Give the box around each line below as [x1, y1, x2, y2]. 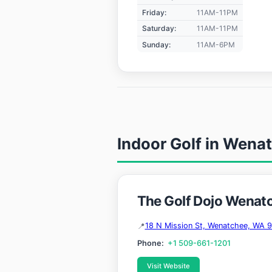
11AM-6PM [196, 39, 235, 49]
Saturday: [141, 24, 176, 33]
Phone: [137, 239, 164, 248]
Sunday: [141, 39, 171, 49]
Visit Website [146, 261, 190, 270]
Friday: [141, 7, 166, 17]
